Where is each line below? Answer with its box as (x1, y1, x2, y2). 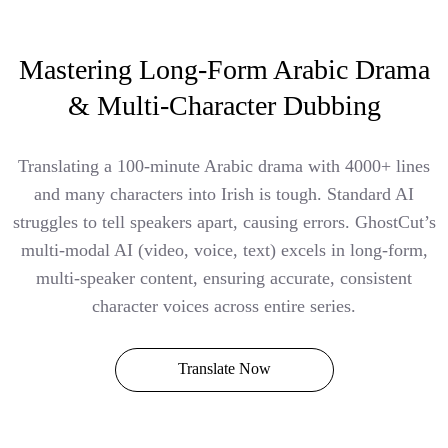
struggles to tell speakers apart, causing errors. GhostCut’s (12, 212, 436, 233)
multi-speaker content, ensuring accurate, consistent (36, 268, 412, 289)
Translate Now (177, 360, 271, 378)
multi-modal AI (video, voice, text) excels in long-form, (20, 240, 428, 261)
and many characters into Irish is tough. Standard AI (34, 184, 414, 205)
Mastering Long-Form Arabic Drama (18, 54, 430, 86)
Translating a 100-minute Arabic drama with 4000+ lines (18, 156, 430, 177)
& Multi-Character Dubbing (67, 90, 381, 122)
